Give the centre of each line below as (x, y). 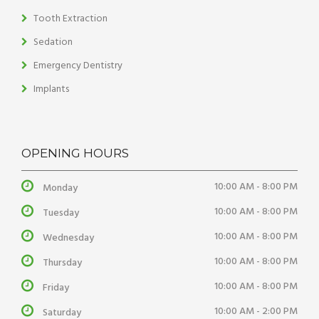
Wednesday (68, 239)
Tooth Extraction (70, 19)
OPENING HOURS (75, 153)
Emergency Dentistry (78, 66)
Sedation (53, 43)
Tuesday (61, 214)
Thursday (62, 263)
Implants (51, 90)
